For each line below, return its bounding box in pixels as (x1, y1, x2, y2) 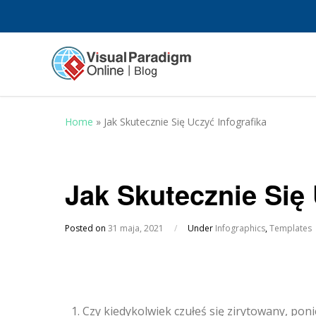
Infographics (215, 222, 265, 234)
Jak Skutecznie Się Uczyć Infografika (104, 115, 267, 128)
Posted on (65, 222, 108, 234)
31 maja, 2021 (108, 222, 164, 234)
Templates (269, 222, 312, 234)
